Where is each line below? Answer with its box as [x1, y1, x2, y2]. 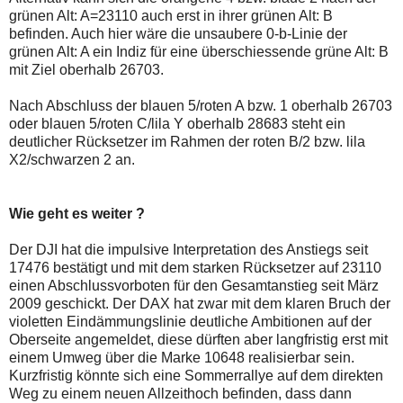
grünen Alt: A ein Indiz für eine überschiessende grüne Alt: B [9, 44, 389, 60]
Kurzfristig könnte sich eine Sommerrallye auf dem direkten [9, 368, 383, 384]
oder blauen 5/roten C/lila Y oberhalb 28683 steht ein [9, 116, 345, 132]
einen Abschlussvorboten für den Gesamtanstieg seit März [9, 278, 379, 294]
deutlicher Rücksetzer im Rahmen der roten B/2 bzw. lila [9, 134, 365, 150]
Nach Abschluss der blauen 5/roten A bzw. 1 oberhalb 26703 [9, 98, 392, 114]
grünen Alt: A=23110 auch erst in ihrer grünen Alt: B [9, 8, 333, 24]
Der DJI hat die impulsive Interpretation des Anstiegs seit [9, 242, 368, 258]
